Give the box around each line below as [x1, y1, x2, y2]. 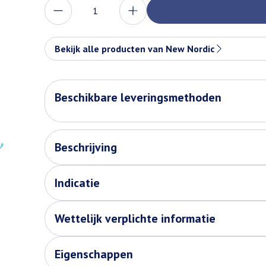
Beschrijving [54, 140, 117, 155]
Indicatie [54, 175, 100, 191]
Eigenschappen [54, 246, 133, 262]
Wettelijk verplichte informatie [54, 211, 216, 226]
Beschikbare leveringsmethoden [54, 90, 221, 105]
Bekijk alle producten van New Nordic [54, 43, 214, 55]
